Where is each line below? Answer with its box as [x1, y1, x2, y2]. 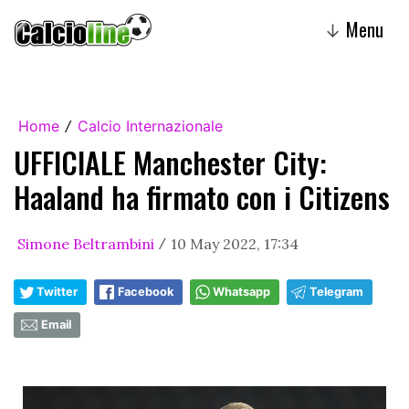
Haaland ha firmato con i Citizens [14, 175, 390, 218]
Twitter [37, 285, 78, 299]
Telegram [309, 285, 363, 299]
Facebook [118, 285, 173, 299]
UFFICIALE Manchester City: [14, 141, 327, 184]
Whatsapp [213, 285, 270, 299]
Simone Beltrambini [17, 235, 154, 253]
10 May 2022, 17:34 [171, 235, 299, 253]
